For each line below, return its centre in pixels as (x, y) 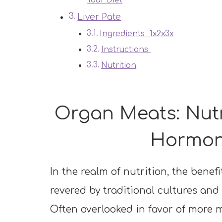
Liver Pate (99, 17)
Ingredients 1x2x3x (137, 34)
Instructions (126, 50)
